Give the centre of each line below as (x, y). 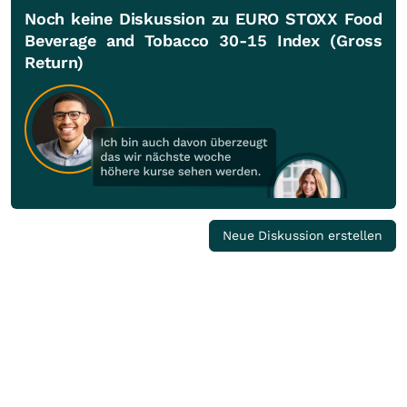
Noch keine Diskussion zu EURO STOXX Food (203, 19)
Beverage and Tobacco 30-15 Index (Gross (203, 40)
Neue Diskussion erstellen (303, 235)
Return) (54, 62)
